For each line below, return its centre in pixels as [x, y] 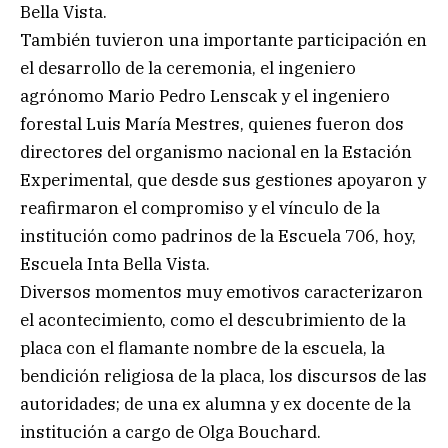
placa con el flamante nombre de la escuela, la [202, 347]
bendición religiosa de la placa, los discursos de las [223, 375]
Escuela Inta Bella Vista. [115, 263]
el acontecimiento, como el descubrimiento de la [213, 319]
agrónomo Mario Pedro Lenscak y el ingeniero [205, 95]
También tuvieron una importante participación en [223, 39]
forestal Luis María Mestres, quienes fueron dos [212, 123]
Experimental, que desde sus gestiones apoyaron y [223, 179]
